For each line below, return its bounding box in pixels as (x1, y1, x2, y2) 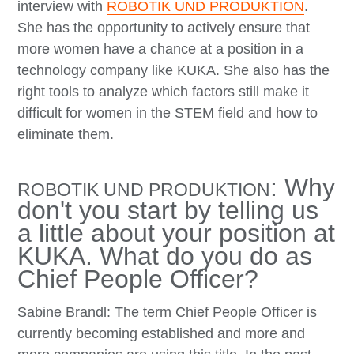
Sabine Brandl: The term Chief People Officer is (17, 303, 318, 320)
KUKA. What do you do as (17, 241, 313, 270)
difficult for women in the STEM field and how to (17, 104, 318, 121)
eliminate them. (17, 126, 115, 142)
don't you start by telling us (17, 195, 319, 224)
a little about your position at (17, 218, 336, 247)
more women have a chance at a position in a (17, 40, 304, 57)
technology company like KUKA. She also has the (17, 62, 330, 78)
